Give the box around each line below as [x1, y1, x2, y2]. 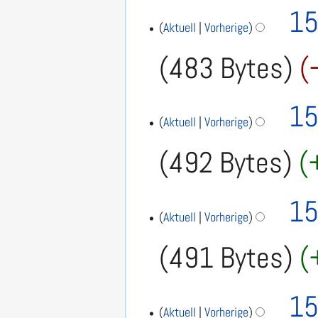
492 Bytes [169, 144, 283, 182]
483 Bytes [169, 49, 284, 87]
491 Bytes [169, 239, 284, 277]
